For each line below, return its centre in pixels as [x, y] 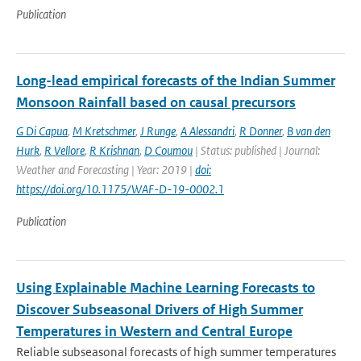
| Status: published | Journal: [256, 150]
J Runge [158, 131]
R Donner [261, 131]
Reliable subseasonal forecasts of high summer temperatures [176, 352]
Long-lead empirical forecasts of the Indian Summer [176, 81]
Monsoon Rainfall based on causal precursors [156, 102]
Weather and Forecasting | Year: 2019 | [106, 170]
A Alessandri [207, 131]
